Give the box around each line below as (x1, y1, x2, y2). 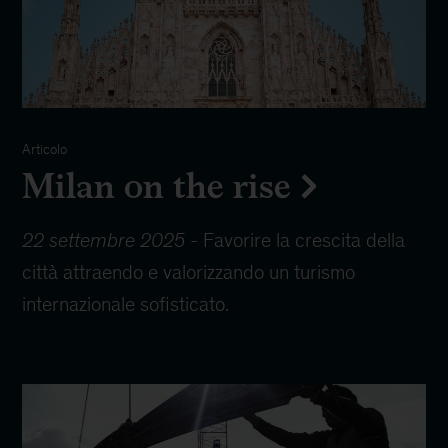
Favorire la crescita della (203, 228, 406, 251)
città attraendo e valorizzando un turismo (22, 260, 356, 283)
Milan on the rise (22, 158, 292, 212)
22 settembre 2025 (22, 228, 186, 251)
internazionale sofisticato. (22, 292, 230, 315)
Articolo (22, 141, 68, 157)
